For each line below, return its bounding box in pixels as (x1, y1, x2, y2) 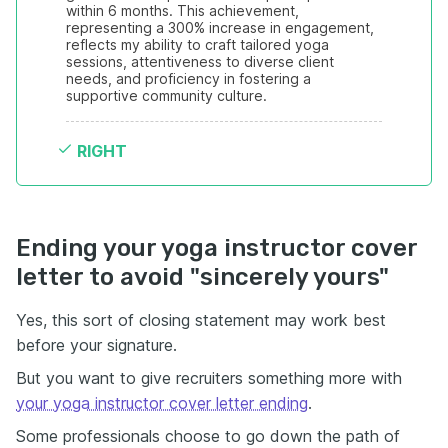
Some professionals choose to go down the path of (16, 426, 400, 446)
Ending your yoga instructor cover (16, 234, 417, 262)
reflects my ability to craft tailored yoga (66, 36, 329, 53)
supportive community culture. (66, 87, 267, 104)
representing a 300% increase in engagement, (66, 19, 374, 36)
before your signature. (16, 335, 177, 355)
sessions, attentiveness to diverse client (66, 53, 334, 70)
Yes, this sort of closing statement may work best (16, 310, 386, 330)
